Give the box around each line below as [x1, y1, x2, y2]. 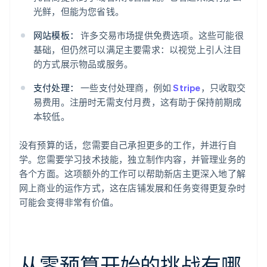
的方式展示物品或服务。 [33, 58, 133, 70]
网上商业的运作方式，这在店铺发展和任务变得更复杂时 [19, 182, 246, 194]
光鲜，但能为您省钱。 [33, 5, 124, 18]
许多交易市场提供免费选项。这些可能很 [79, 29, 244, 42]
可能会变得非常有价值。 [19, 196, 119, 209]
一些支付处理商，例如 [79, 82, 173, 94]
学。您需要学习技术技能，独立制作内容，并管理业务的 [19, 153, 246, 166]
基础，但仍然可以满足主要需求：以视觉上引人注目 [33, 44, 242, 56]
